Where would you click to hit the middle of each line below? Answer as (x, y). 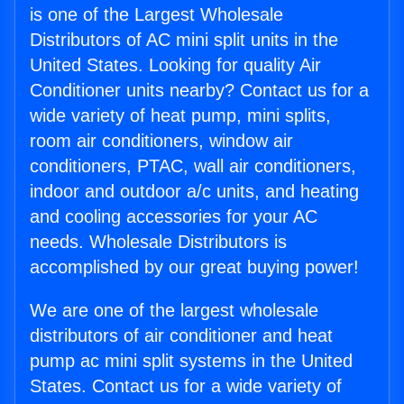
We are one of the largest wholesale (174, 311)
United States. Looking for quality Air (175, 65)
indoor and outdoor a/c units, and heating (194, 192)
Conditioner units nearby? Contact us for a (199, 91)
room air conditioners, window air (161, 141)
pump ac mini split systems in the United (191, 361)
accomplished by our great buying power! (194, 267)
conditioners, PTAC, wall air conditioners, (193, 166)
